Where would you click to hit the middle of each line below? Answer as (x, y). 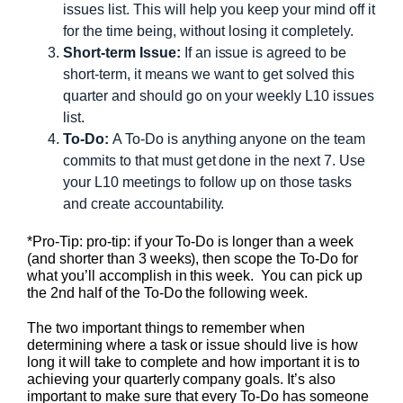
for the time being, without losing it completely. (209, 31)
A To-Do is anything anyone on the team (237, 139)
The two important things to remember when (166, 328)
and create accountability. (144, 204)
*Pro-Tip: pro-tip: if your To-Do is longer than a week (190, 242)
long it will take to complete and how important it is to (193, 363)
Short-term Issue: (122, 53)
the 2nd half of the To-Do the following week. (168, 293)
